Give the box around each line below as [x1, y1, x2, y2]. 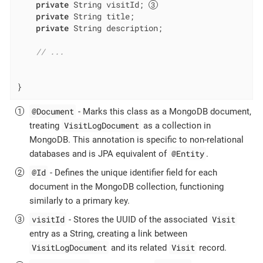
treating [29, 120, 62, 131]
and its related [109, 242, 170, 253]
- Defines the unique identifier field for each [48, 167, 218, 178]
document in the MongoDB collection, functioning [29, 181, 224, 192]
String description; [68, 22, 163, 33]
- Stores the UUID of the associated [66, 214, 210, 225]
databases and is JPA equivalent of [29, 148, 169, 159]
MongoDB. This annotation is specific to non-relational [29, 134, 244, 145]
